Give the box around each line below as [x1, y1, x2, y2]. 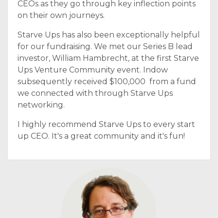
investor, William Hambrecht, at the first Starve [18, 54, 199, 63]
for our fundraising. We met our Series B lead [18, 42, 193, 51]
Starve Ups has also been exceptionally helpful [18, 30, 200, 39]
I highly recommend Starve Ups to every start [18, 120, 195, 129]
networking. [18, 100, 67, 109]
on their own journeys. [18, 11, 105, 20]
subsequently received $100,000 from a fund [18, 77, 196, 86]
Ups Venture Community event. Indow [18, 65, 168, 74]
